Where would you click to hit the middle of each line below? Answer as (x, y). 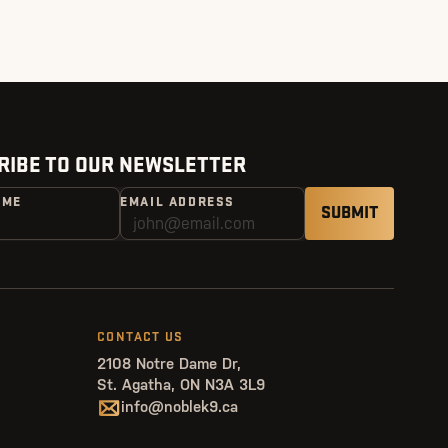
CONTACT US (140, 337)
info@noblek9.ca (180, 407)
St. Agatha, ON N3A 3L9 (181, 384)
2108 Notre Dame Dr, (169, 363)
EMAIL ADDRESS (178, 202)
